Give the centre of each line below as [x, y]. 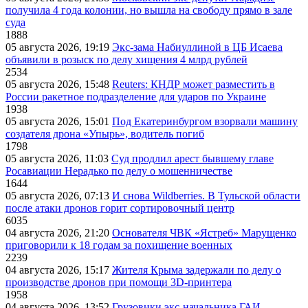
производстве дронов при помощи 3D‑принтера [119, 283]
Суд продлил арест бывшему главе [192, 159]
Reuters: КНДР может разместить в [194, 85]
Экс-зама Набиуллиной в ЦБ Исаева [197, 47]
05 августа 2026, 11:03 [58, 159]
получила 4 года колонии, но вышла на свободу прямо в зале [149, 10]
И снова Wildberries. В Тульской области [206, 196]
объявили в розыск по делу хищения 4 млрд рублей [126, 60]
